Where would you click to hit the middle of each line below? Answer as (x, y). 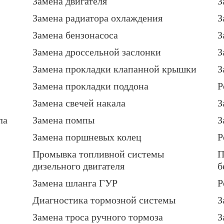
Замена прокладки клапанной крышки (114, 69)
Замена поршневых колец (87, 137)
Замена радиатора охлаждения (97, 18)
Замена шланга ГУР (75, 183)
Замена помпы (63, 120)
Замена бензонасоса (75, 35)
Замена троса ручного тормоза (98, 217)
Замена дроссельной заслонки (97, 52)
